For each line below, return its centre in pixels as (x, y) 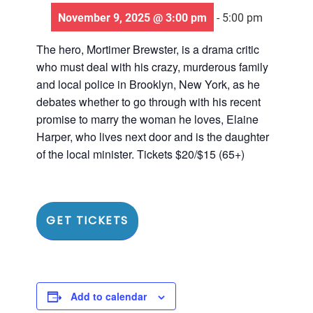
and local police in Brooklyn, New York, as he (148, 84)
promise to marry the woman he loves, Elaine (148, 119)
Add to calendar (109, 296)
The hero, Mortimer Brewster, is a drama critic (148, 49)
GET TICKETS (87, 220)
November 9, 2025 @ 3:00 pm (132, 17)
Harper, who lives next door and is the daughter (153, 137)
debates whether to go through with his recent (149, 102)
